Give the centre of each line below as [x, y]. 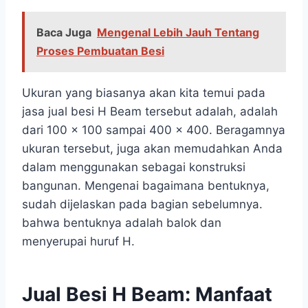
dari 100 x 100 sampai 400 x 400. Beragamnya [154, 130]
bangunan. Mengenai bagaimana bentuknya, [146, 186]
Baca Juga [64, 33]
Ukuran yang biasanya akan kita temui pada [144, 93]
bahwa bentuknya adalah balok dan [122, 223]
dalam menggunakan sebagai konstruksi [134, 167]
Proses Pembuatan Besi [100, 51]
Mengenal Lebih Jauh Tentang [178, 33]
